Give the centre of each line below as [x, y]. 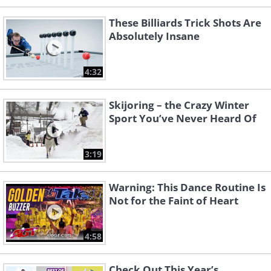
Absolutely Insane [154, 36]
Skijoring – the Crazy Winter [179, 105]
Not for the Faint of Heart [174, 201]
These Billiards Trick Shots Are [185, 23]
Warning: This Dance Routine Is [187, 188]
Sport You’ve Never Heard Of [183, 119]
